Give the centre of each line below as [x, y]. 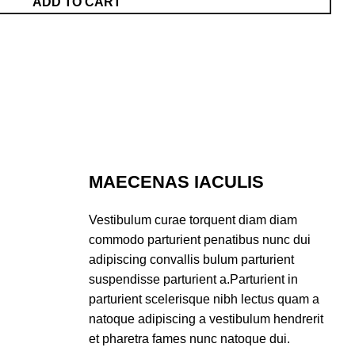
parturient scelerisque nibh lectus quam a [204, 299]
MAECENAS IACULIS [176, 182]
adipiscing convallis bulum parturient [191, 260]
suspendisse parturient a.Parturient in [193, 279]
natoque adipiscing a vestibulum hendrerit [206, 319]
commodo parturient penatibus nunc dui [200, 240]
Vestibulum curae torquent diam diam [193, 220]
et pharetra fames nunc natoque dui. [189, 339]
